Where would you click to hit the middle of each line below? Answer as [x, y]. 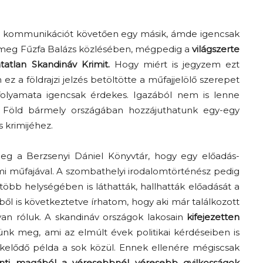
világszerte [216, 49]
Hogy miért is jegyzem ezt [175, 65]
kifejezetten [213, 217]
